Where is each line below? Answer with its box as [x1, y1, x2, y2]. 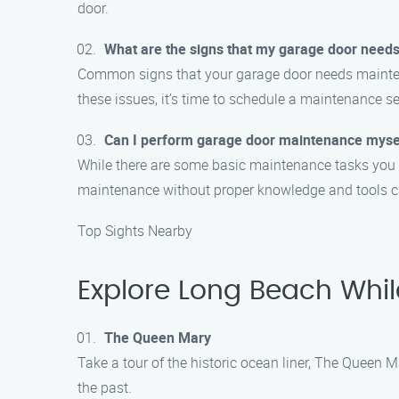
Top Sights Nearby [77, 221, 192, 240]
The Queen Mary [104, 328, 211, 347]
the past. [77, 378, 132, 397]
